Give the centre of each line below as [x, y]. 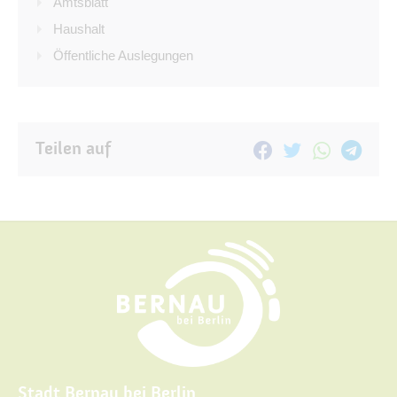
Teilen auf [73, 148]
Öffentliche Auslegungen [123, 55]
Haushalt [79, 28]
